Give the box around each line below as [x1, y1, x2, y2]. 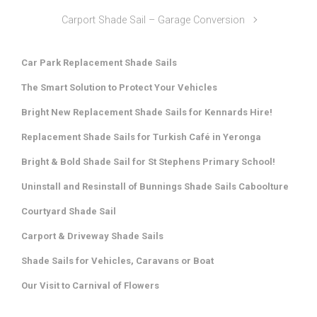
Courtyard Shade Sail [21, 206, 116, 217]
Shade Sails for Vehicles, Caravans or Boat [21, 255, 214, 267]
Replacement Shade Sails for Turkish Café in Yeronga [21, 132, 261, 143]
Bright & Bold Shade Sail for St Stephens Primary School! [21, 156, 275, 168]
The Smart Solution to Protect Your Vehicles [21, 82, 217, 93]
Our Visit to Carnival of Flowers [21, 280, 159, 292]
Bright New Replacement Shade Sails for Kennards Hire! [21, 107, 272, 118]
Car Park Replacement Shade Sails [21, 57, 177, 69]
